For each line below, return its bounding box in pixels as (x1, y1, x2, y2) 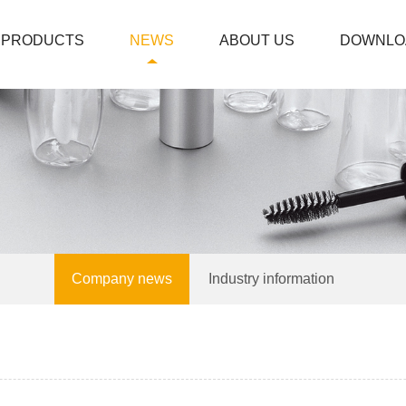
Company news (72, 271, 172, 286)
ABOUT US (219, 33, 295, 48)
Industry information (208, 271, 334, 286)
